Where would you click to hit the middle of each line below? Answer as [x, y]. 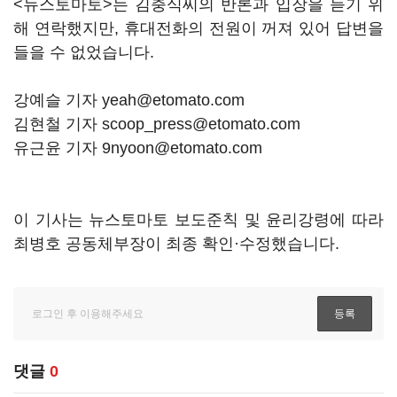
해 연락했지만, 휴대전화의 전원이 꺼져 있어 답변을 [198, 28]
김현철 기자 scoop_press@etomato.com [157, 124]
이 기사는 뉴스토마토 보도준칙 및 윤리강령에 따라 [198, 220]
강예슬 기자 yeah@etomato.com [131, 100]
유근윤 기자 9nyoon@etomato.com [138, 148]
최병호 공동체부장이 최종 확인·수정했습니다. [176, 244]
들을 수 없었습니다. [86, 52]
